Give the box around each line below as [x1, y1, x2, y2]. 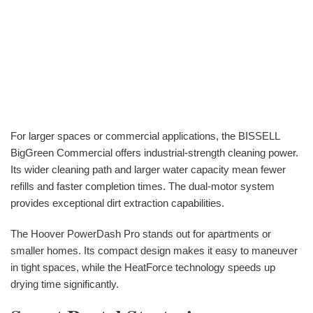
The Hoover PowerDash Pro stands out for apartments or [10, 227, 271, 240]
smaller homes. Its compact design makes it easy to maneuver [10, 244, 298, 256]
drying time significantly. [10, 277, 119, 290]
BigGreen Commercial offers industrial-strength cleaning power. [10, 146, 298, 159]
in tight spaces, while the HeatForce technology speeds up [10, 261, 275, 273]
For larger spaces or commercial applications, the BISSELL [10, 129, 279, 142]
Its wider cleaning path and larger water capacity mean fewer [10, 163, 286, 175]
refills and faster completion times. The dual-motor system [10, 180, 275, 192]
